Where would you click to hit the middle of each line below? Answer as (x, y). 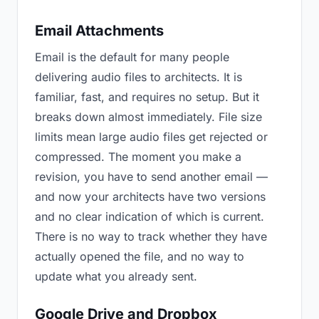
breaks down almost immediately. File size (148, 117)
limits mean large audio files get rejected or (151, 137)
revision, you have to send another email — (151, 177)
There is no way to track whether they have (151, 236)
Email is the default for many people (132, 57)
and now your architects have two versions (150, 197)
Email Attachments (99, 31)
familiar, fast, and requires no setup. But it (147, 97)
